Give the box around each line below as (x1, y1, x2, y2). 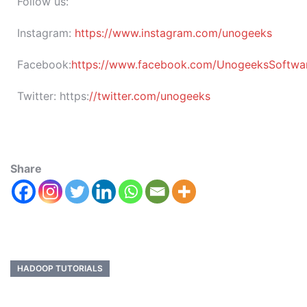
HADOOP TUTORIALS (17, 263, 103, 273)
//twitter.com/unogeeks (89, 89, 210, 103)
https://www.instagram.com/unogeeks (75, 26, 272, 40)
